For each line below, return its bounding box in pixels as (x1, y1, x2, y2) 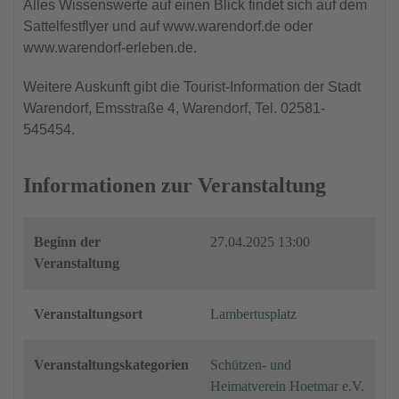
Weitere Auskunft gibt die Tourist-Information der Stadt (23, 78, 361, 94)
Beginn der (34, 233, 101, 249)
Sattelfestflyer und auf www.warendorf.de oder (23, 18, 313, 34)
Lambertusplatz (210, 305, 297, 322)
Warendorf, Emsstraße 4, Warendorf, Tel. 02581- (23, 100, 325, 116)
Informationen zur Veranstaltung (23, 173, 326, 197)
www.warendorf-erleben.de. (23, 39, 197, 55)
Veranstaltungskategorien (34, 356, 189, 372)
